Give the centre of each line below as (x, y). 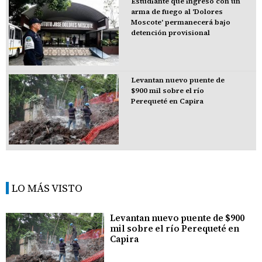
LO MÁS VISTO (47, 188)
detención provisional (170, 33)
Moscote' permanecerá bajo (180, 23)
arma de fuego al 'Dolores (177, 12)
